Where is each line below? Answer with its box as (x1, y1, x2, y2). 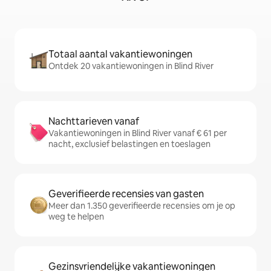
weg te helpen (48, 211, 104, 223)
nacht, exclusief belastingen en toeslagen (48, 139, 211, 150)
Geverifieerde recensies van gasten (48, 188, 204, 201)
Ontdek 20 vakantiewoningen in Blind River (48, 60, 214, 72)
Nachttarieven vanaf (48, 115, 139, 128)
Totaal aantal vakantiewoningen (48, 48, 192, 61)
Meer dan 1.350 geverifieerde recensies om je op (48, 200, 235, 212)
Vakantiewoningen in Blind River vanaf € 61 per (48, 128, 227, 139)
